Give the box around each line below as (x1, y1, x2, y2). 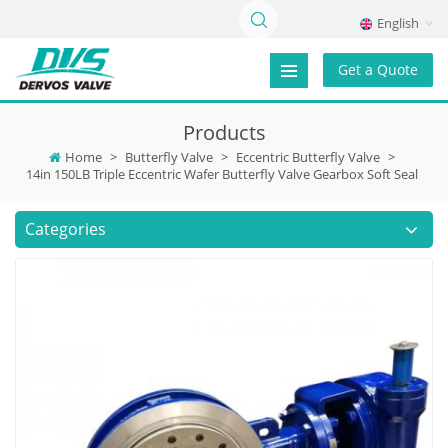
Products (182, 118, 266, 146)
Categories (25, 217, 106, 240)
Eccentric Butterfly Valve (236, 147, 380, 166)
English (377, 14, 419, 32)
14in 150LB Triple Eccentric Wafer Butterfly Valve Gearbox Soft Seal (26, 164, 418, 183)
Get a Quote (338, 60, 418, 79)
